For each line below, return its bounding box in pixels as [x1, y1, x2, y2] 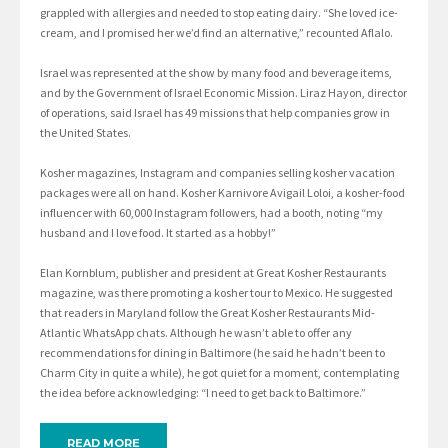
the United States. [40, 125, 131, 141]
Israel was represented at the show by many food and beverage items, [40, 65, 392, 81]
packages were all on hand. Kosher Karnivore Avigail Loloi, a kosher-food [40, 185, 405, 201]
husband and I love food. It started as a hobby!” [40, 225, 276, 241]
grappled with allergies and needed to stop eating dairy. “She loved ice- [40, 5, 398, 21]
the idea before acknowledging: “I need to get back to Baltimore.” [40, 385, 366, 401]
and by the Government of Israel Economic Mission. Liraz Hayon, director [40, 85, 407, 101]
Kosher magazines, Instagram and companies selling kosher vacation [40, 165, 395, 181]
